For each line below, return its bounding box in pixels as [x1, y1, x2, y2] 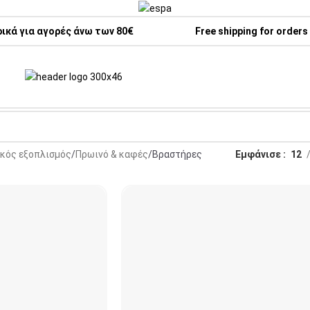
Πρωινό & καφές [75, 149, 148, 161]
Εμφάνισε [235, 149, 283, 161]
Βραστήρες [152, 149, 202, 161]
